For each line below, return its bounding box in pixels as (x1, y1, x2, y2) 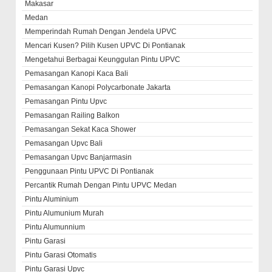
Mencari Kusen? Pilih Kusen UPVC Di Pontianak (25, 41, 186, 50)
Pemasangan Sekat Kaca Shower (25, 125, 137, 134)
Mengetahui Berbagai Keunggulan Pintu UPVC (25, 55, 181, 64)
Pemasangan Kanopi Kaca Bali (25, 69, 129, 78)
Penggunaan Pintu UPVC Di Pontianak (25, 167, 154, 176)
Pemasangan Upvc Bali (25, 139, 103, 148)
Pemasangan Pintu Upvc (25, 97, 107, 106)
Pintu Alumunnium (25, 223, 86, 232)
